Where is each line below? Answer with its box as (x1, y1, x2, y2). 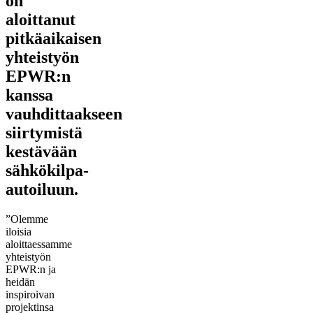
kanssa (6, 85, 53, 104)
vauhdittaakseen (6, 104, 122, 123)
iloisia (6, 225, 31, 238)
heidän (6, 275, 35, 288)
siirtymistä (6, 123, 82, 142)
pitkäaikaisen (6, 29, 101, 48)
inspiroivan (6, 288, 54, 300)
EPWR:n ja (6, 263, 56, 275)
